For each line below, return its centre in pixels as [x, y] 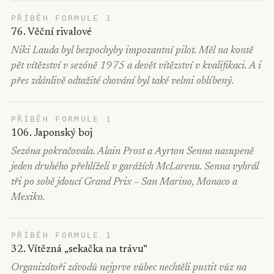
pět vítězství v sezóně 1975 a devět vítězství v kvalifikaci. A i [136, 66]
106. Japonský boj [52, 134]
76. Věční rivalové [51, 33]
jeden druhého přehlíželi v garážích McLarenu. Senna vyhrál [135, 167]
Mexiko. [28, 198]
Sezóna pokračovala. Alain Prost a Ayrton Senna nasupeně [132, 152]
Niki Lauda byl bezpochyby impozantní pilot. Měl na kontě [132, 51]
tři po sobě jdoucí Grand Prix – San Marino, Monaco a [124, 183]
